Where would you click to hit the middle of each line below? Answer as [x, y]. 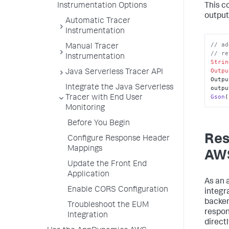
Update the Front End [107, 165]
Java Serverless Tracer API [114, 73]
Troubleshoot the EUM [108, 205]
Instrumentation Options [102, 6]
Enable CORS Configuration [118, 190]
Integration [88, 216]
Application [88, 175]
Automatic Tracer [98, 21]
